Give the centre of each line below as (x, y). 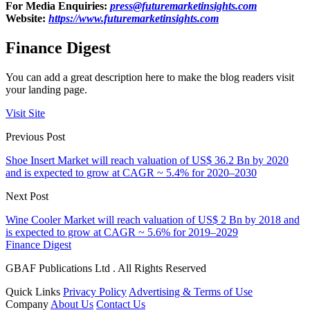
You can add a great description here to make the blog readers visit (150, 77)
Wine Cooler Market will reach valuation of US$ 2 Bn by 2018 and (153, 220)
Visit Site (25, 113)
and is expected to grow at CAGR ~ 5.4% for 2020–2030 (131, 173)
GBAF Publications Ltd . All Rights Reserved (106, 268)
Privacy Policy (95, 292)
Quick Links (33, 292)
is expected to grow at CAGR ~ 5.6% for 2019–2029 (122, 232)
